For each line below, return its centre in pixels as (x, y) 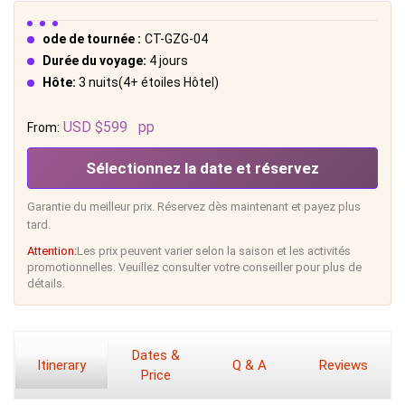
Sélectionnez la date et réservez (202, 168)
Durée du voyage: (96, 61)
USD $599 (95, 127)
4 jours (169, 61)
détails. (46, 283)
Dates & (155, 355)
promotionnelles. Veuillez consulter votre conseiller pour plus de (194, 267)
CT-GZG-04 (176, 39)
